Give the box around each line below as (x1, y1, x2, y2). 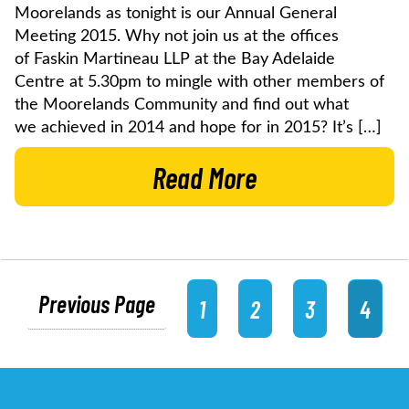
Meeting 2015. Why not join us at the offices (15, 27, 339, 45)
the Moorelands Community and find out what (15, 96, 349, 113)
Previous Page (37, 288, 155, 318)
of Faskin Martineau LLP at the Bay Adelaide (15, 50, 335, 68)
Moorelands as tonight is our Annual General (15, 5, 337, 22)
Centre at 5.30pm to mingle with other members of (15, 73, 384, 90)
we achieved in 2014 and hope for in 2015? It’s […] (15, 119, 382, 136)
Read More (152, 159, 257, 194)
